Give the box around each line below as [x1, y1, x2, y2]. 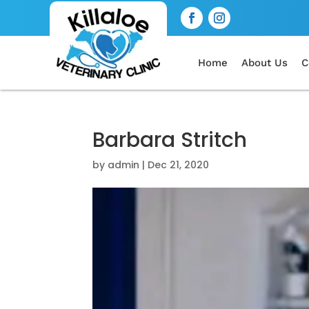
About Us [241, 56, 288, 69]
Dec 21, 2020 [148, 157, 210, 172]
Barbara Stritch [92, 125, 248, 154]
